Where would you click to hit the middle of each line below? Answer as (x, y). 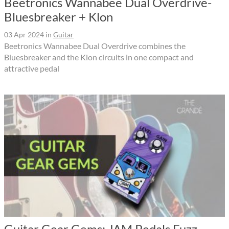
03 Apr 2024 (24, 35)
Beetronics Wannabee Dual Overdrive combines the (95, 46)
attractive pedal (32, 68)
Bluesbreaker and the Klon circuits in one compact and (99, 57)
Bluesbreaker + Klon (59, 17)
